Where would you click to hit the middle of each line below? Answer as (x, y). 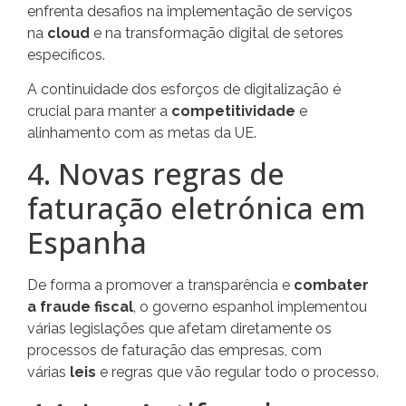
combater (331, 285)
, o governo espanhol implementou (250, 307)
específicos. (66, 54)
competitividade (233, 111)
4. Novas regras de (156, 174)
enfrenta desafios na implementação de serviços (190, 11)
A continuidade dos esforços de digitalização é (184, 89)
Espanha (87, 243)
